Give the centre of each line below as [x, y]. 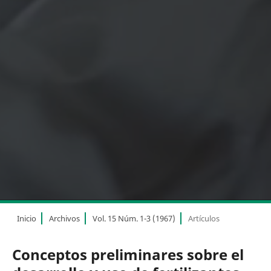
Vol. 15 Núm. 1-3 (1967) [134, 218]
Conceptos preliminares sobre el [128, 254]
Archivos [64, 218]
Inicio [26, 218]
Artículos [204, 218]
